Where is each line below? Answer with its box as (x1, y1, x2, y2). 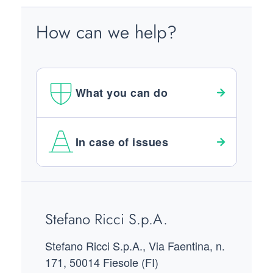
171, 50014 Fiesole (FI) (45, 253, 158, 270)
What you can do (76, 84, 168, 101)
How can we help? (36, 19, 177, 45)
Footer (30, 193, 74, 218)
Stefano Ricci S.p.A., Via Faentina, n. (45, 237, 225, 253)
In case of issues (76, 133, 169, 150)
